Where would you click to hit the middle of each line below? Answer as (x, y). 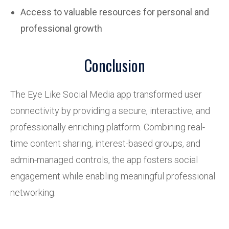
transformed (158, 94)
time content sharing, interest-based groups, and (105, 143)
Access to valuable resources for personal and (115, 12)
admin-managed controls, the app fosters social (104, 160)
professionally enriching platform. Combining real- (108, 127)
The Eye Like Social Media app (72, 94)
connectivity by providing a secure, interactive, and (110, 111)
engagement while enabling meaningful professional (113, 176)
